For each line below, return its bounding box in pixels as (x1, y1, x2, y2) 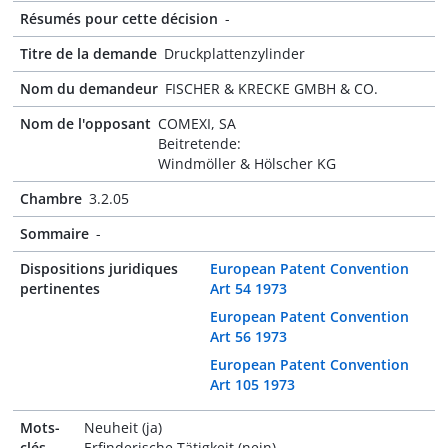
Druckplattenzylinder (164, 44, 305, 63)
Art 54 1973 (210, 279, 288, 298)
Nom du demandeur (20, 79, 158, 98)
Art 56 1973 (210, 327, 288, 346)
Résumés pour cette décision (20, 9, 218, 28)
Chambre (20, 189, 82, 208)
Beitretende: (158, 134, 241, 153)
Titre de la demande (20, 44, 157, 63)
